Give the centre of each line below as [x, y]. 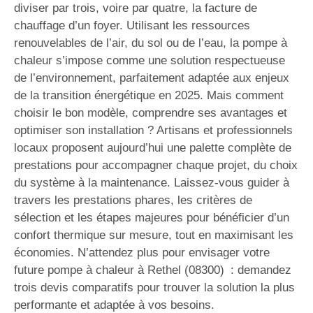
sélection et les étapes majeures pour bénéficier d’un [152, 218]
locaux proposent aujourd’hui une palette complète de [153, 148]
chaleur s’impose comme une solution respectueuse [150, 60]
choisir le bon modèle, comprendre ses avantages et [151, 113]
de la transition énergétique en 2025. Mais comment [149, 95]
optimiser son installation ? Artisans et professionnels [153, 130]
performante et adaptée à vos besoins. [114, 305]
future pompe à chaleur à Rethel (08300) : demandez [153, 270]
